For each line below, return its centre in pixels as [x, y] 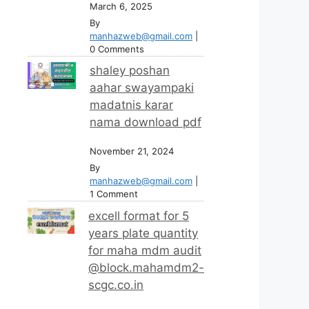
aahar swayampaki [142, 88]
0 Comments [117, 49]
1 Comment [114, 194]
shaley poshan [130, 71]
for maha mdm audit [145, 250]
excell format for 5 [139, 216]
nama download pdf [146, 122]
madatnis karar [131, 105]
